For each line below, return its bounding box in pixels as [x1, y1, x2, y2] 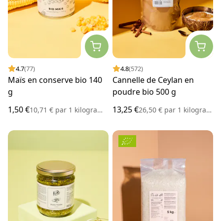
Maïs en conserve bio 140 [8, 74, 102, 86]
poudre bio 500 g [112, 86, 176, 98]
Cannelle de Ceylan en [112, 74, 194, 86]
